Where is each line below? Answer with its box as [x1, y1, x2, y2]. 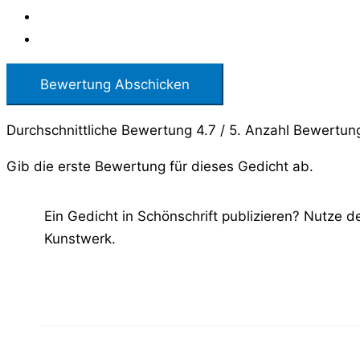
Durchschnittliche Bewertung [6, 122, 196, 139]
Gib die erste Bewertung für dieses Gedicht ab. [6, 158, 313, 175]
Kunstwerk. [44, 231, 117, 247]
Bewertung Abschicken [40, 76, 190, 93]
